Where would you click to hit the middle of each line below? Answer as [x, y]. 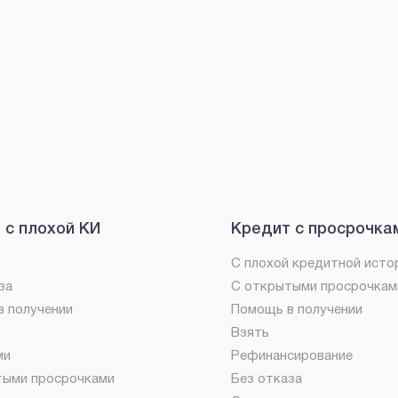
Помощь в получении [297, 310]
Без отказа [267, 379]
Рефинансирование [292, 356]
